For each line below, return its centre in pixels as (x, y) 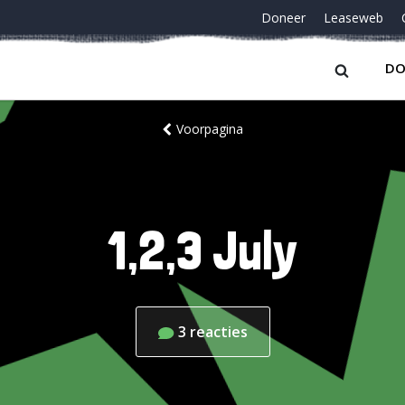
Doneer (283, 18)
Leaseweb (353, 18)
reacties (218, 332)
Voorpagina (209, 129)
